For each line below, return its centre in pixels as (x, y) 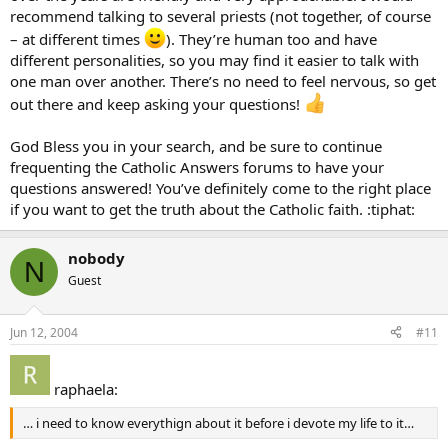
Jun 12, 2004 (44, 332)
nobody (96, 258)
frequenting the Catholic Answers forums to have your (197, 167)
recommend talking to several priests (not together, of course (220, 16)
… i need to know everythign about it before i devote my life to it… (218, 423)
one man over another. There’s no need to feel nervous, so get (223, 81)
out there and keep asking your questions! (157, 104)
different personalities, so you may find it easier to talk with (214, 60)
